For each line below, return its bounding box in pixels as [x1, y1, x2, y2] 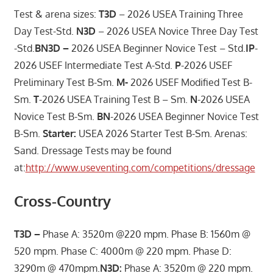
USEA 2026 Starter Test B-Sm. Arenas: [76, 127, 247, 140]
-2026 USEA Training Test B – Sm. [38, 93, 190, 105]
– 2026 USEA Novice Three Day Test [95, 24, 258, 37]
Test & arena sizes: [13, 7, 99, 20]
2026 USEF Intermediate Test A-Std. [13, 58, 175, 71]
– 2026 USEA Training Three [116, 7, 243, 20]
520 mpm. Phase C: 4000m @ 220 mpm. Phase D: [13, 244, 232, 257]
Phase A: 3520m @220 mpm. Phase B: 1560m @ [42, 227, 250, 240]
